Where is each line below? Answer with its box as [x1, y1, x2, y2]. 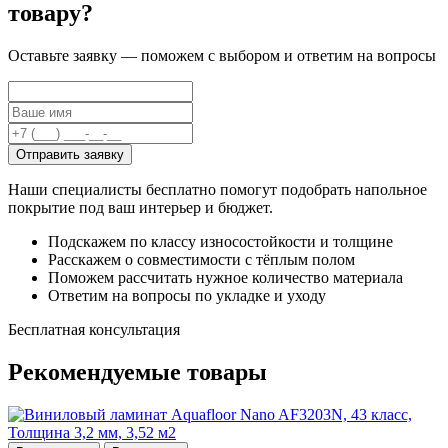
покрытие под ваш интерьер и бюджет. [8, 199, 273, 217]
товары [187, 359, 267, 386]
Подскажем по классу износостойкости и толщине [48, 233, 393, 251]
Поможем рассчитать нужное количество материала [48, 269, 403, 287]
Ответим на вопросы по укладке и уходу [48, 287, 326, 305]
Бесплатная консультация [8, 321, 180, 339]
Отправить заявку [16, 147, 124, 163]
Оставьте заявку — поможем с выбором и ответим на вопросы [8, 47, 436, 65]
